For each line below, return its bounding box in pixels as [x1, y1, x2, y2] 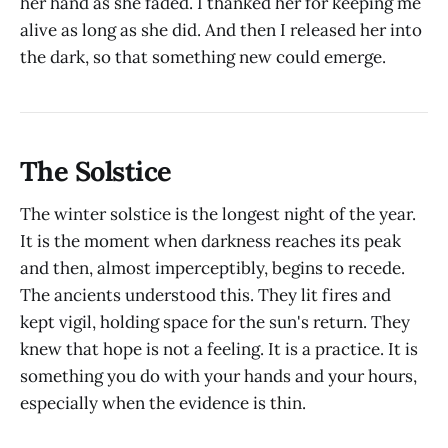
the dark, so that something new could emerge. [20, 45, 386, 68]
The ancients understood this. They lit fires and [20, 283, 391, 306]
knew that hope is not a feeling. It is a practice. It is [20, 337, 418, 360]
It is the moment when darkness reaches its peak [20, 229, 401, 252]
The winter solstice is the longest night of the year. [20, 202, 416, 225]
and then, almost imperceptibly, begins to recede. [20, 256, 405, 279]
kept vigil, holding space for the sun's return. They [20, 310, 410, 333]
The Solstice [20, 154, 172, 189]
